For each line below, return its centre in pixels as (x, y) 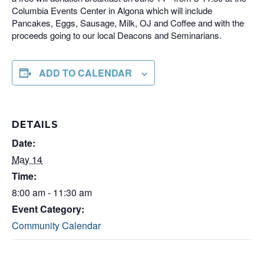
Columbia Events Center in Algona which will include (112, 10)
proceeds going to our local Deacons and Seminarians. (117, 35)
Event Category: (48, 209)
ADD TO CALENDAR (85, 73)
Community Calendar (56, 225)
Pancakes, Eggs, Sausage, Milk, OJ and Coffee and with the (128, 23)
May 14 (27, 159)
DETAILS (35, 125)
